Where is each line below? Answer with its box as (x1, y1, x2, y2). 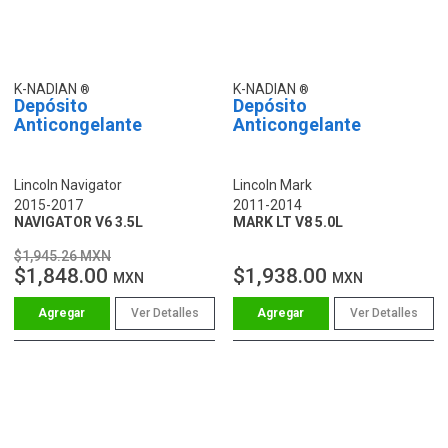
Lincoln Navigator (14, 176, 122, 193)
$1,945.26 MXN (14, 247, 111, 264)
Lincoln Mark (233, 176, 312, 193)
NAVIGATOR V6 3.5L (14, 213, 143, 230)
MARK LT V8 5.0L (233, 213, 343, 230)
